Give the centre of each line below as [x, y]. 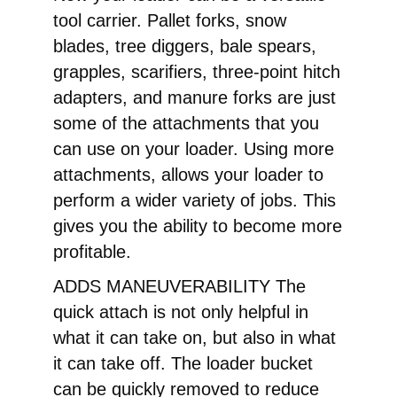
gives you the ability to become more [198, 226]
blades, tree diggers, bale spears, [185, 46]
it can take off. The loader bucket [183, 363]
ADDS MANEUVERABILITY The [179, 286]
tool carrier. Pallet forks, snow [170, 20]
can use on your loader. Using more [194, 148]
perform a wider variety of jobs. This [195, 200]
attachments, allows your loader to [188, 174]
